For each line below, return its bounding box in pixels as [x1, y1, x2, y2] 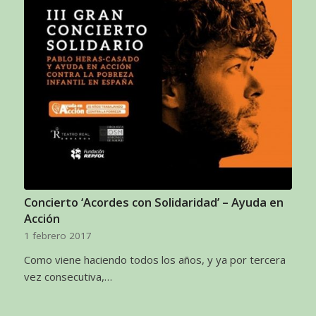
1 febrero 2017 [23, 229, 92, 242]
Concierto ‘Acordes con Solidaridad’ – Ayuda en [23, 193, 284, 210]
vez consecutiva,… [23, 269, 112, 284]
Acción [23, 209, 60, 226]
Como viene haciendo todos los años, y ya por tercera [23, 252, 286, 267]
